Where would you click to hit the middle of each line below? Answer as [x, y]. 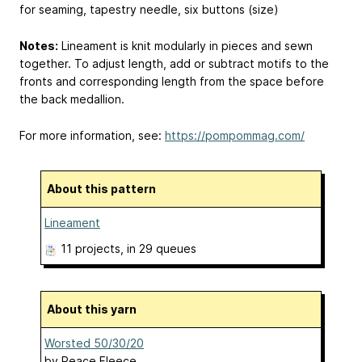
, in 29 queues [158, 248]
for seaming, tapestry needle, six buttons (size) [149, 10]
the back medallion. [72, 99]
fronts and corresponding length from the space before [172, 81]
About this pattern [105, 188]
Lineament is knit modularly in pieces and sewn [185, 45]
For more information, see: [92, 135]
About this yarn [96, 309]
